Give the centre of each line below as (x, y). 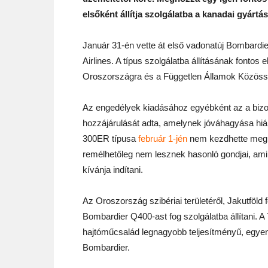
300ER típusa (110, 138)
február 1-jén (163, 138)
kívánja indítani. (113, 170)
